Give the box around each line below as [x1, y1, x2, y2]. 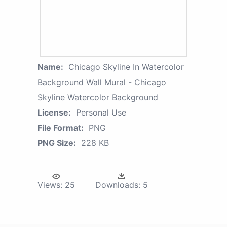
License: [37, 107, 71, 118]
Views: [37, 180, 62, 191]
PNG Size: [37, 138, 76, 148]
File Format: [37, 123, 84, 133]
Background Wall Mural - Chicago [37, 77, 166, 88]
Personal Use [76, 107, 126, 118]
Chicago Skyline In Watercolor [68, 62, 184, 72]
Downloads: [95, 180, 140, 191]
